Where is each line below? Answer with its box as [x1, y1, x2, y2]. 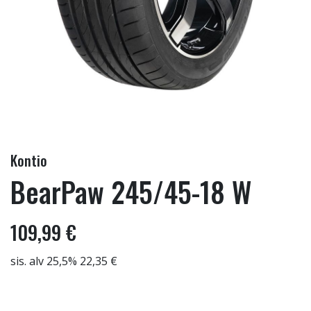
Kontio [10, 150, 47, 171]
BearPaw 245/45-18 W [10, 171, 251, 212]
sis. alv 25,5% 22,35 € [10, 253, 117, 269]
